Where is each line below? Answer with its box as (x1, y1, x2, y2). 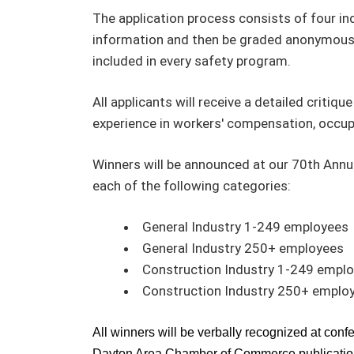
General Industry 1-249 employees (142, 219, 348, 235)
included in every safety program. (92, 53, 294, 69)
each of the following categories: (92, 178, 291, 194)
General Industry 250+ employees (142, 240, 344, 256)
